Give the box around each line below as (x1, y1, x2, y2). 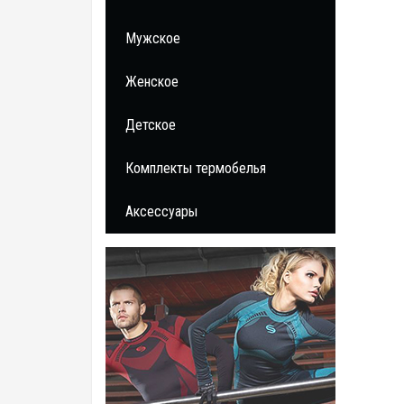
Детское (125, 116, 176, 133)
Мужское (125, 30, 180, 47)
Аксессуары (125, 203, 197, 220)
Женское (125, 73, 179, 90)
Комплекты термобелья (125, 160, 266, 177)
